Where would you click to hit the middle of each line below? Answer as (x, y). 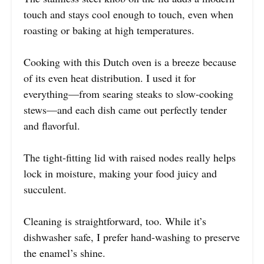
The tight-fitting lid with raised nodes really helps (130, 157)
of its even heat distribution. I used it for (110, 77)
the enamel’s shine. (65, 253)
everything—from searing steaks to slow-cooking (128, 93)
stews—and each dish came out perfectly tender (125, 109)
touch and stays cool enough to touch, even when (128, 14)
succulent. (45, 189)
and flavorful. (52, 125)
